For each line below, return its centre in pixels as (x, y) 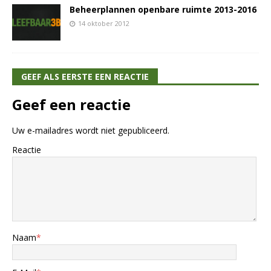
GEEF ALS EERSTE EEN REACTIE (85, 77)
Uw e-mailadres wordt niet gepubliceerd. (91, 131)
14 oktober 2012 (104, 24)
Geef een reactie (71, 105)
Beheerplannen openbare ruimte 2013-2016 (163, 10)
